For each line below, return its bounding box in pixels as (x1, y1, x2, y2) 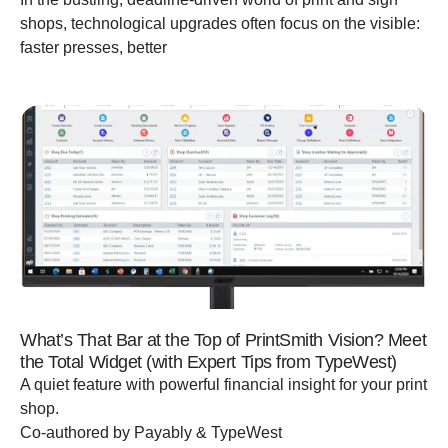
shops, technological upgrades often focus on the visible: (20, 14, 420, 32)
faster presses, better (20, 38, 167, 56)
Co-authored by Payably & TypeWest (20, 423, 282, 441)
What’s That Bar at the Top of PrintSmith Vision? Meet (20, 329, 427, 350)
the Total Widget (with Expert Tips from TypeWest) (20, 351, 397, 372)
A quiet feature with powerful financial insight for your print (20, 375, 427, 393)
